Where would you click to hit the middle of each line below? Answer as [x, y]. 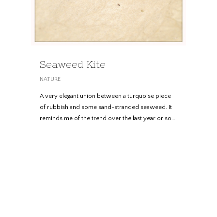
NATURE [50, 79]
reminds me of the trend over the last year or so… [108, 118]
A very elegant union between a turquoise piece [105, 96]
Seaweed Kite [73, 64]
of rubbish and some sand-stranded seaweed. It [106, 107]
